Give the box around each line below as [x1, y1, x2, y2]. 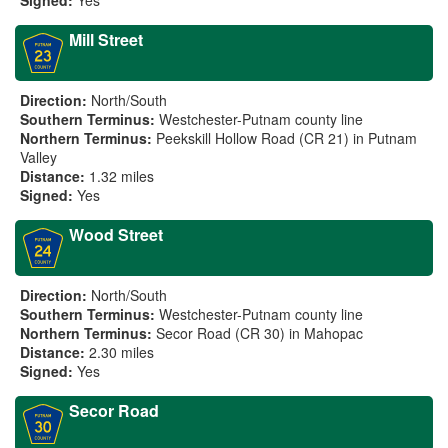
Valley [20, 147, 57, 167]
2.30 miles [89, 342, 154, 362]
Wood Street [69, 223, 163, 246]
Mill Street [69, 28, 143, 51]
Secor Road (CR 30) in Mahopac [156, 323, 363, 343]
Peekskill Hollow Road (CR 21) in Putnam [156, 128, 417, 148]
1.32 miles [89, 166, 154, 186]
